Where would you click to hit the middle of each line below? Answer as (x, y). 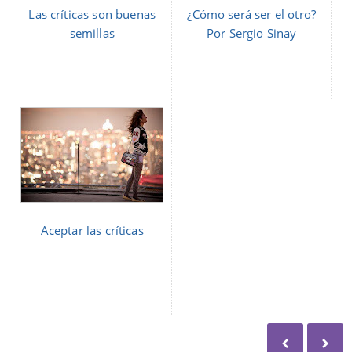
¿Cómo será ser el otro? (252, 15)
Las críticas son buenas (92, 15)
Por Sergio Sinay (251, 33)
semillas (92, 33)
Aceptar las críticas (92, 231)
